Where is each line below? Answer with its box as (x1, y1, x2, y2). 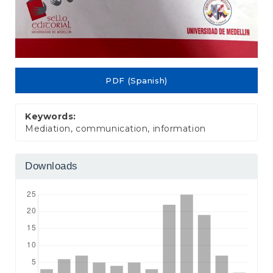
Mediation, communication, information (25, 122, 206, 134)
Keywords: (25, 110, 77, 122)
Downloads (25, 160, 79, 172)
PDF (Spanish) (105, 76, 168, 86)
